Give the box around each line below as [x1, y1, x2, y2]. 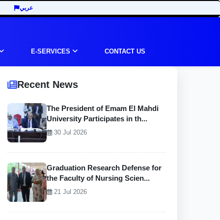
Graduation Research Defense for [47, 164, 162, 172]
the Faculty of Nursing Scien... [47, 174, 150, 182]
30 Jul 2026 [52, 129, 87, 136]
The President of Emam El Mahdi [47, 104, 159, 112]
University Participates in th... [47, 114, 147, 123]
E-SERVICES [31, 48, 72, 55]
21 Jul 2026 [52, 188, 87, 195]
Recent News [17, 79, 78, 90]
